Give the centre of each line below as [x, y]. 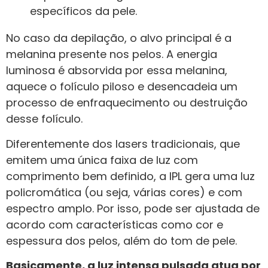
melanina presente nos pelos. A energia [112, 54]
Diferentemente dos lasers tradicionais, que [123, 144]
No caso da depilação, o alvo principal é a [119, 38]
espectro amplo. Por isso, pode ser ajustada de [133, 208]
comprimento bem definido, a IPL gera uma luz [130, 176]
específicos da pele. [83, 11]
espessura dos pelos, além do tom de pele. [121, 240]
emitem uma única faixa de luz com [102, 160]
